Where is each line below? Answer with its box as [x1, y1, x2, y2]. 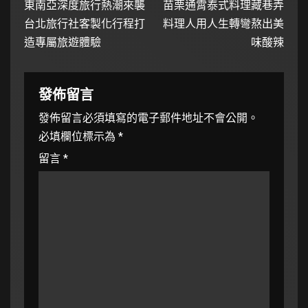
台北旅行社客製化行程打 [24, 16, 145, 30]
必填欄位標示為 [38, 129, 118, 143]
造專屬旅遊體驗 [24, 35, 101, 49]
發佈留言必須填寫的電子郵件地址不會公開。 [38, 111, 258, 124]
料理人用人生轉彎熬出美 [163, 16, 284, 30]
